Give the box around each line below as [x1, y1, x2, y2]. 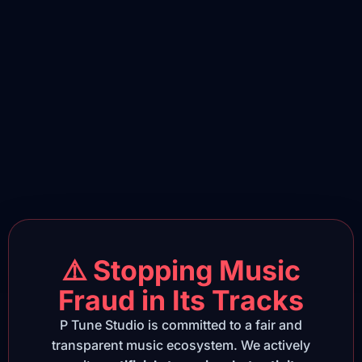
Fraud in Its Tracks [58, 284, 304, 318]
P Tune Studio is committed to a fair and [60, 317, 302, 334]
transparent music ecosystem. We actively [52, 337, 310, 354]
